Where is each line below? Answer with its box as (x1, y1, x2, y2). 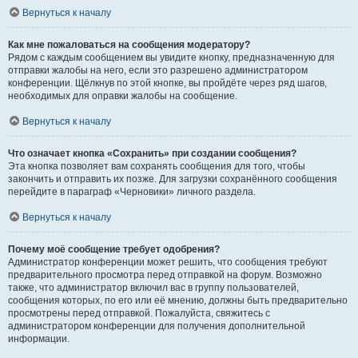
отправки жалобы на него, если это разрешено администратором (8, 65, 308, 76)
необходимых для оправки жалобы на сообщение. (8, 90, 237, 101)
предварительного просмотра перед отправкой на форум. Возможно (8, 269, 322, 280)
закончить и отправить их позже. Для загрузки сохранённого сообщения (8, 173, 337, 185)
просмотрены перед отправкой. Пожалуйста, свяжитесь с (8, 308, 270, 319)
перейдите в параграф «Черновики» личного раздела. (8, 186, 256, 197)
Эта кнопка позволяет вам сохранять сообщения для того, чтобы (8, 161, 305, 172)
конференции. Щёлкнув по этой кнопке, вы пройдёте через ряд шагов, (8, 78, 327, 89)
